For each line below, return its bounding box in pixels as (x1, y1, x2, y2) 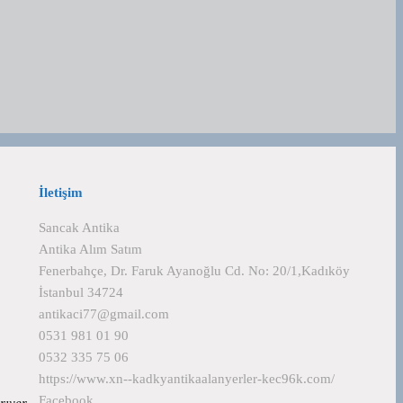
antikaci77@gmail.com (39, 307, 169, 321)
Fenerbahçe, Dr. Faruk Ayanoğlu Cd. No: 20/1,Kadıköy (39, 264, 350, 278)
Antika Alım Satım (39, 242, 142, 256)
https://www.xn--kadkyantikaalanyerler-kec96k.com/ (39, 372, 335, 386)
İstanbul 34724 (39, 285, 123, 300)
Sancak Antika (39, 220, 120, 235)
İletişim (39, 185, 83, 200)
